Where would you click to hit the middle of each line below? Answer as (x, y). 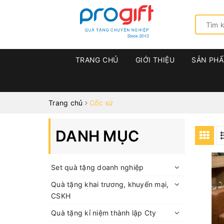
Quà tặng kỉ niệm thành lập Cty (104, 213)
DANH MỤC (97, 136)
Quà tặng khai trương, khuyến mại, (110, 184)
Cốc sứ (101, 103)
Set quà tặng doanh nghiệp (97, 167)
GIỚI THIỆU (155, 60)
